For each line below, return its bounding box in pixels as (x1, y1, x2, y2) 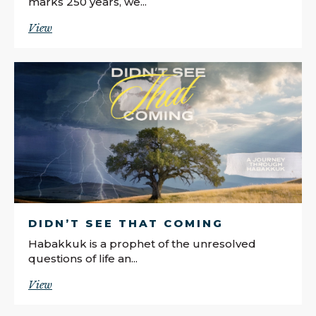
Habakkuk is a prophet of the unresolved (28, 236, 256, 250)
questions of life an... (28, 251, 138, 265)
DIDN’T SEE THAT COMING (28, 216, 224, 230)
